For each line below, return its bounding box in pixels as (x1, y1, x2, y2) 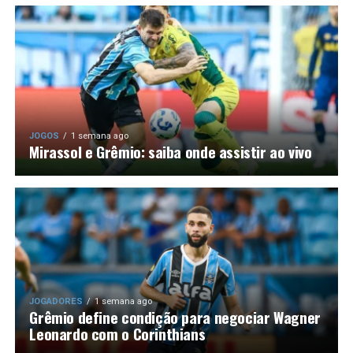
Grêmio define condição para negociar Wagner (29, 306, 321, 329)
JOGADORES (29, 296, 84, 307)
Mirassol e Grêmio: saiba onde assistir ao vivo (29, 140, 312, 163)
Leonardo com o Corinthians (29, 322, 206, 345)
